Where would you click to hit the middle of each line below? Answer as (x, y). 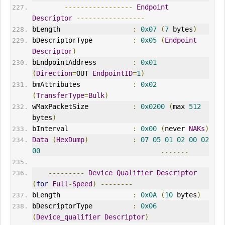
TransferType (60, 96)
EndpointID (112, 74)
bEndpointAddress (82, 63)
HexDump (70, 140)
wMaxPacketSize (82, 107)
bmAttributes (82, 85)
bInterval (82, 129)
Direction (54, 74)
